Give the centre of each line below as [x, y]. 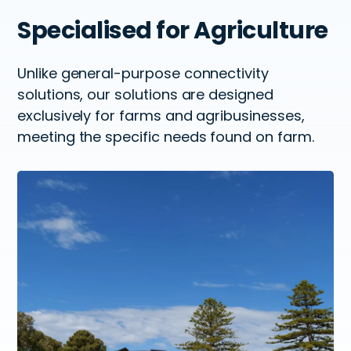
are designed [225, 95]
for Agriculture [240, 31]
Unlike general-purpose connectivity [143, 74]
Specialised [85, 31]
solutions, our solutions [98, 95]
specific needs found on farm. [208, 137]
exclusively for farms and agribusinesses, [161, 116]
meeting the [60, 137]
